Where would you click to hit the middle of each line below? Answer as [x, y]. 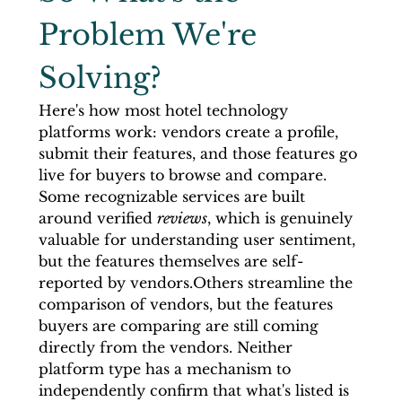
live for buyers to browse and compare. [184, 175]
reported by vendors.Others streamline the [197, 282]
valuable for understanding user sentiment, [199, 239]
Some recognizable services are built [174, 196]
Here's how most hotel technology [165, 110]
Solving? [100, 78]
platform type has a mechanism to [166, 368]
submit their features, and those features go [200, 153]
